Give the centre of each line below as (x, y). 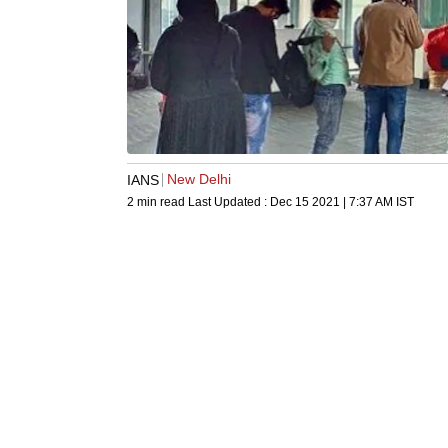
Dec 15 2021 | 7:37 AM (331, 202)
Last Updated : (229, 202)
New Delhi (199, 179)
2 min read (157, 202)
